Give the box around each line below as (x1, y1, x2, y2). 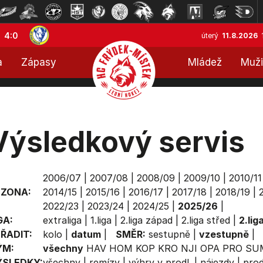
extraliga (42, 214, 82, 226)
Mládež (188, 56, 222, 68)
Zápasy (21, 56, 56, 68)
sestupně (148, 228, 190, 240)
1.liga (90, 214, 112, 226)
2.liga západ (120, 214, 173, 226)
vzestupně (198, 228, 249, 240)
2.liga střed (181, 214, 230, 226)
